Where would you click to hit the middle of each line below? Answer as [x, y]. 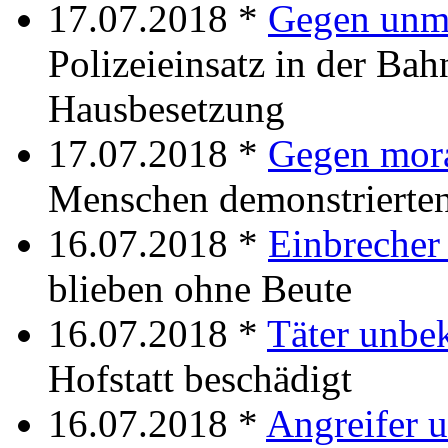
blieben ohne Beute [200, 288]
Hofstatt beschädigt [200, 378]
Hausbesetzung [166, 108]
